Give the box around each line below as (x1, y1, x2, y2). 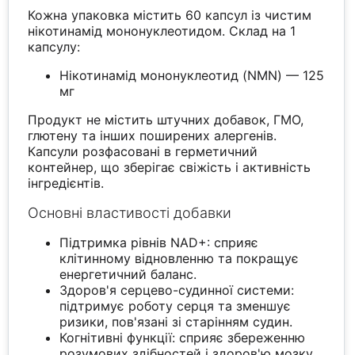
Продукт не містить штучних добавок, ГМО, (28, 112, 304, 128)
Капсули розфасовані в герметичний (28, 143, 258, 160)
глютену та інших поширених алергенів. (28, 128, 277, 144)
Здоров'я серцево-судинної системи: (59, 282, 295, 299)
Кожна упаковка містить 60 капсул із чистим (28, 7, 312, 24)
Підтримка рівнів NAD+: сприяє (59, 235, 259, 251)
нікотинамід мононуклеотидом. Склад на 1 (28, 23, 296, 40)
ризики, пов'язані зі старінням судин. (59, 314, 293, 330)
